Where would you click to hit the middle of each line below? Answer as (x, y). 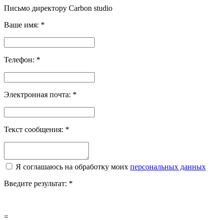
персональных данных (168, 166)
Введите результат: (36, 183)
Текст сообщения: (35, 129)
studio (103, 8)
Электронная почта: (38, 94)
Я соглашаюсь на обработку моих (73, 166)
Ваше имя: (22, 25)
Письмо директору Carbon (49, 8)
